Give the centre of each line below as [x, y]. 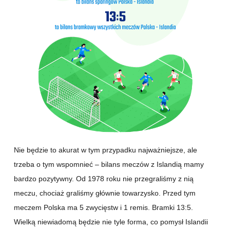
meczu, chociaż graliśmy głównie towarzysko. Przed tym [105, 193]
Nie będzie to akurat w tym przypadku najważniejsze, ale [106, 150]
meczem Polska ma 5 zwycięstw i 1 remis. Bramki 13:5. [103, 207]
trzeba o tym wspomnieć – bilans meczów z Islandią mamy [109, 164]
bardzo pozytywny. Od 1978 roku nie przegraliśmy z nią [104, 178]
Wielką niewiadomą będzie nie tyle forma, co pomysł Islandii [111, 222]
